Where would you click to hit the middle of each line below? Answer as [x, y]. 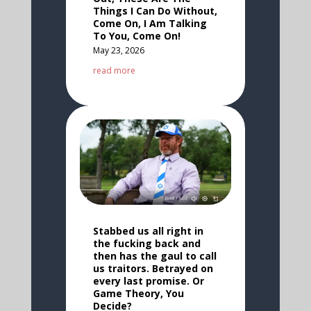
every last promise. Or [148, 281]
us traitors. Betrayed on [153, 269]
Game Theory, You [138, 294]
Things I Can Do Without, [155, 10]
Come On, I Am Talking [150, 23]
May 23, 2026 [118, 50]
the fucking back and [146, 244]
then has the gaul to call [154, 256]
